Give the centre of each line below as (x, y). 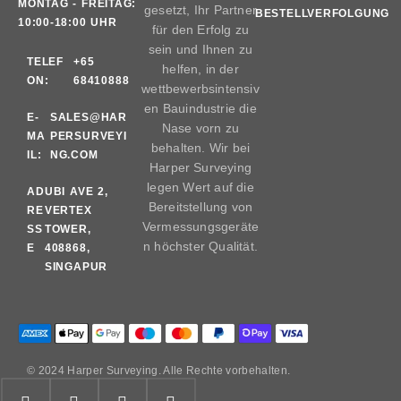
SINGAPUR (76, 267)
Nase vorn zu (200, 128)
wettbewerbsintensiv (200, 89)
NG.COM (74, 155)
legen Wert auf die (200, 188)
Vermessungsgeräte (200, 227)
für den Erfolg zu (200, 30)
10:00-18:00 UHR (68, 23)
